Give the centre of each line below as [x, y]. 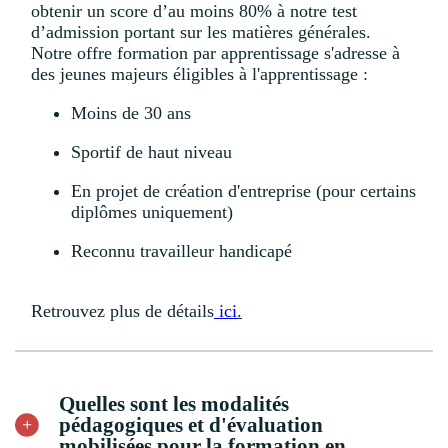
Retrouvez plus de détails [122, 311]
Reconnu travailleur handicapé [181, 251]
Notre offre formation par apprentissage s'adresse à [215, 53]
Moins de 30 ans [131, 113]
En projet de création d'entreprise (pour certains [243, 191]
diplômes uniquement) [152, 212]
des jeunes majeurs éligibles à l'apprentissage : [199, 74]
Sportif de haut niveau [151, 152]
